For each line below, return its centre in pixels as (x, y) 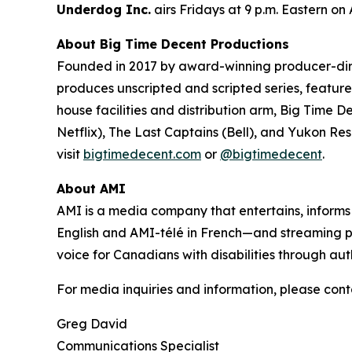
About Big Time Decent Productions (173, 44)
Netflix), (82, 132)
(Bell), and (255, 132)
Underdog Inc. (104, 9)
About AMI (91, 189)
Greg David (92, 324)
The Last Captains (165, 132)
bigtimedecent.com (142, 154)
